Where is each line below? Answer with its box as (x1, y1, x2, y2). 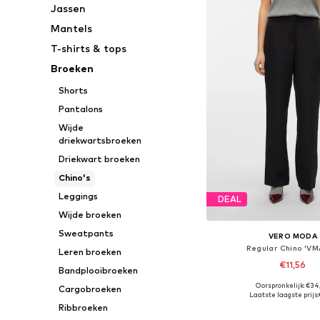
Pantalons (58, 104, 103, 114)
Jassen (51, 2, 86, 14)
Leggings (58, 191, 98, 201)
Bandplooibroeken (58, 265, 138, 276)
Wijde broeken (58, 209, 121, 220)
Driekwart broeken (58, 154, 140, 164)
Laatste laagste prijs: (249, 290, 319, 299)
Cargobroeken (58, 284, 121, 294)
